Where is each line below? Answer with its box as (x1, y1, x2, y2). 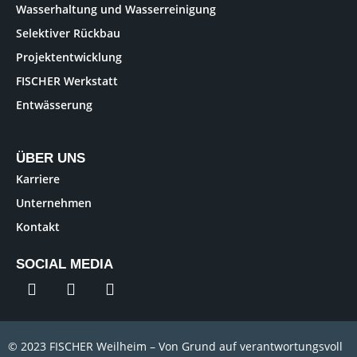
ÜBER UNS (16, 150, 85, 166)
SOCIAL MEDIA (16, 256, 113, 272)
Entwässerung (16, 96, 92, 112)
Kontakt (16, 218, 60, 234)
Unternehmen (16, 194, 92, 210)
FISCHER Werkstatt (16, 73, 118, 88)
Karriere (16, 171, 60, 186)
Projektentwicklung (16, 49, 122, 65)
